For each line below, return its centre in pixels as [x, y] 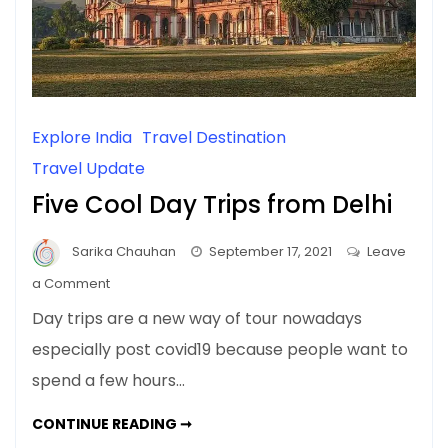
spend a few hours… [108, 380]
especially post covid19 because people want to [220, 349]
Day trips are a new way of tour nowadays [197, 318]
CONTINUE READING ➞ [112, 423]
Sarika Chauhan [124, 252]
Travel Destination [214, 138]
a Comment [71, 283]
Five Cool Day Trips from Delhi [212, 205]
